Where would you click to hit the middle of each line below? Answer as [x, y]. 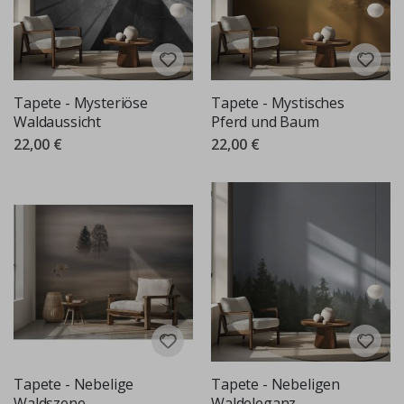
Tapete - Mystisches [278, 102]
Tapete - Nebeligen [276, 384]
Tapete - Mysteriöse [81, 102]
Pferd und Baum [265, 121]
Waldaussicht [58, 121]
